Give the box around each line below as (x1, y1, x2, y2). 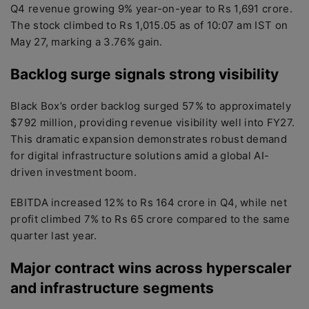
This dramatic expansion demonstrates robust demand (10, 132, 287, 146)
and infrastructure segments (10, 279, 214, 297)
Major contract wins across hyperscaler (10, 259, 292, 277)
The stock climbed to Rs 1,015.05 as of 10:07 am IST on (10, 19, 288, 32)
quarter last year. (10, 229, 97, 242)
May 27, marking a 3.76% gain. (10, 35, 163, 48)
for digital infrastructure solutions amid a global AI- (10, 149, 270, 162)
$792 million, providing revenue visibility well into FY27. (10, 116, 295, 129)
